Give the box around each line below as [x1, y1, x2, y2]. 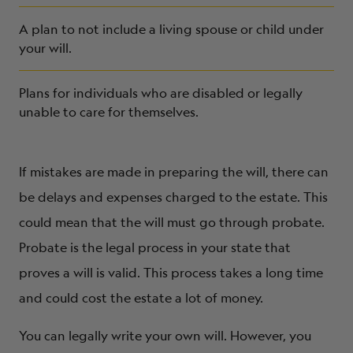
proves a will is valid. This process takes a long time [19, 263, 323, 281]
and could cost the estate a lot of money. [19, 288, 263, 307]
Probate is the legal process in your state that [19, 238, 291, 256]
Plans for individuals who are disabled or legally [19, 84, 303, 102]
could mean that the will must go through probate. [19, 213, 325, 231]
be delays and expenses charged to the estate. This [19, 188, 328, 206]
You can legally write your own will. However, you [19, 326, 311, 344]
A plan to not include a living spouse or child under [19, 20, 324, 38]
